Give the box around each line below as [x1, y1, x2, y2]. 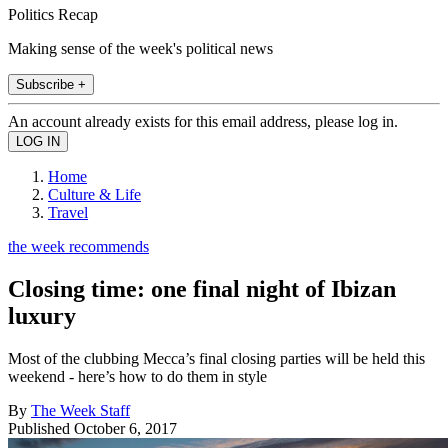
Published [8, 419, 74, 437]
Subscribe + [16, 76, 86, 92]
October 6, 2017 [74, 419, 177, 437]
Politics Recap [8, 5, 98, 23]
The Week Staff [31, 401, 130, 419]
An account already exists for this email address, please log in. [8, 112, 398, 130]
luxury [8, 302, 76, 329]
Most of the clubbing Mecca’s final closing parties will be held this [8, 349, 425, 367]
